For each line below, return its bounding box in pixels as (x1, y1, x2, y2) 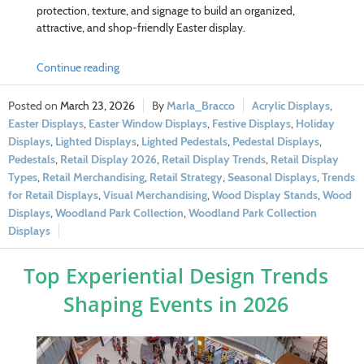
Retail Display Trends (162, 152, 266, 167)
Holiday (296, 116, 335, 132)
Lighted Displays (55, 134, 136, 149)
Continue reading (36, 60, 119, 76)
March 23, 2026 (60, 98, 135, 114)
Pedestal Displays (232, 134, 319, 149)
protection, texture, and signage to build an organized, (36, 3, 295, 19)
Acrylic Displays (252, 98, 330, 114)
